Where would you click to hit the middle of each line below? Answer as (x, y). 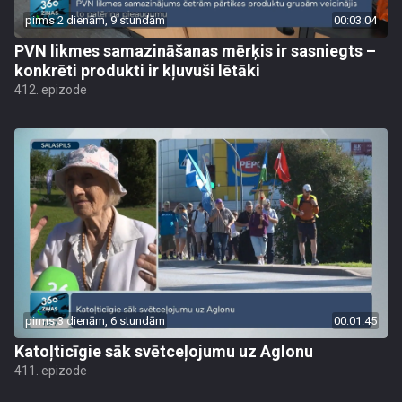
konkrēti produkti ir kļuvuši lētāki (137, 70)
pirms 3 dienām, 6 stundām (95, 321)
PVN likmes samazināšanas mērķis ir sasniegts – (195, 51)
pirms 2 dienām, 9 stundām (95, 20)
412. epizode (51, 90)
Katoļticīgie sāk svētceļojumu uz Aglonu (164, 351)
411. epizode (51, 371)
